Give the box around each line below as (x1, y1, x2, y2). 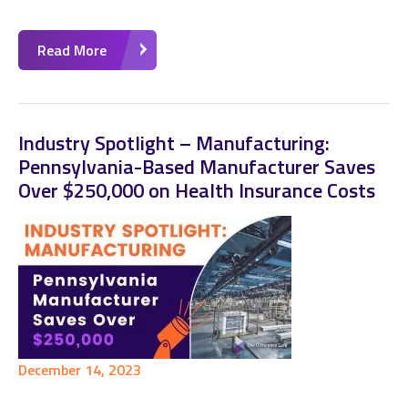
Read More (37, 39, 107, 61)
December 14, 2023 (18, 359, 141, 381)
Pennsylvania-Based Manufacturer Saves (18, 151, 375, 182)
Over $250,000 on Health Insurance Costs (18, 175, 375, 206)
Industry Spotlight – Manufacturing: (18, 127, 330, 158)
